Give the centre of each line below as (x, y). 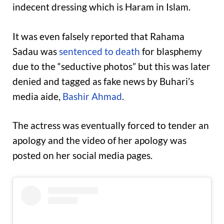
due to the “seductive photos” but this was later (111, 66)
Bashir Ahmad (92, 96)
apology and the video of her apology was (99, 140)
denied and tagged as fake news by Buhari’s (103, 81)
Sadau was (36, 51)
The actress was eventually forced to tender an (111, 125)
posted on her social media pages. (82, 155)
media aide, (37, 96)
